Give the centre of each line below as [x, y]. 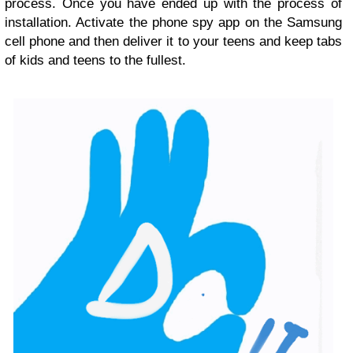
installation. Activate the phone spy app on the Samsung [173, 22]
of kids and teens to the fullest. [95, 60]
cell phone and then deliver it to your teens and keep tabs [173, 41]
